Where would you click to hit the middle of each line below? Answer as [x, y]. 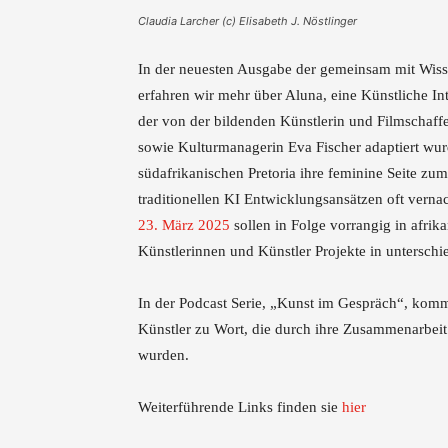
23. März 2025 [184, 225]
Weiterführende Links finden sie [240, 407]
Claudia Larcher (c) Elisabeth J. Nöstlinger [247, 21]
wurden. [163, 355]
